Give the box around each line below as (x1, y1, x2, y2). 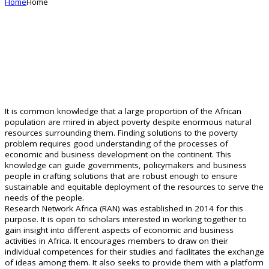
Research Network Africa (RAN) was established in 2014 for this (5, 203, 243, 214)
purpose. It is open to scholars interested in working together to (5, 214, 247, 225)
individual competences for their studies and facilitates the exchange (5, 246, 264, 258)
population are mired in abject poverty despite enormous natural (5, 116, 252, 128)
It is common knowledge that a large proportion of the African (5, 106, 241, 117)
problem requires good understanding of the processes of (5, 138, 228, 150)
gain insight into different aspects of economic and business (5, 225, 234, 236)
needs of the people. (5, 192, 84, 204)
